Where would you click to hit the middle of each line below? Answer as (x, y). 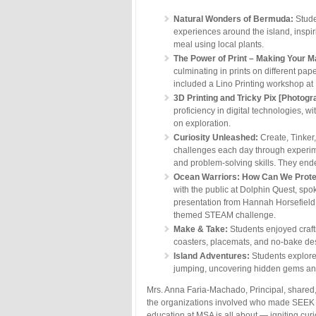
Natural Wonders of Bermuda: (233, 19)
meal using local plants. (219, 44)
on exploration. (202, 123)
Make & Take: (201, 229)
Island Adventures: (212, 256)
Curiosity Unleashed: (216, 137)
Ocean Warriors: (207, 177)
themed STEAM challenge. (225, 215)
